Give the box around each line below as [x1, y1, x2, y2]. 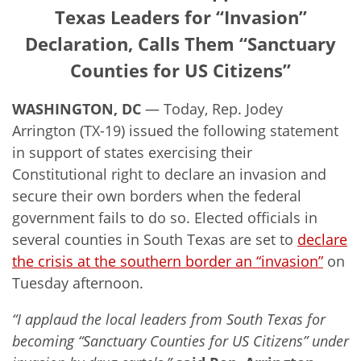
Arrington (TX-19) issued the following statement [12, 120, 338, 140]
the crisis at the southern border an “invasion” [12, 251, 323, 271]
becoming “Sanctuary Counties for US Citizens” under [12, 330, 349, 351]
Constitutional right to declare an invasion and [12, 164, 326, 184]
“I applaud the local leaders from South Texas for [12, 309, 326, 329]
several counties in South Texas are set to [12, 229, 297, 249]
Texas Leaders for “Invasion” [54, 4, 307, 29]
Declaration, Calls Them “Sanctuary [25, 31, 336, 56]
